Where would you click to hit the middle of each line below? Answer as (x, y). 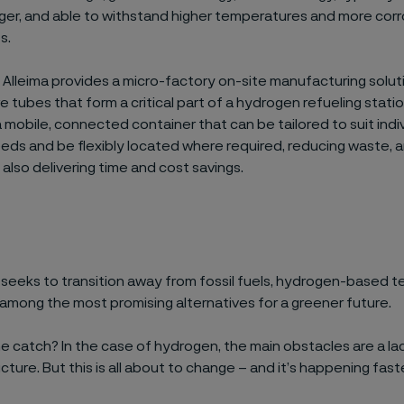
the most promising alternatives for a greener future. (217, 303)
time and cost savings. (169, 168)
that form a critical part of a (145, 103)
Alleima (27, 81)
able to (74, 16)
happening (334, 368)
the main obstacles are (298, 346)
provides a (85, 81)
